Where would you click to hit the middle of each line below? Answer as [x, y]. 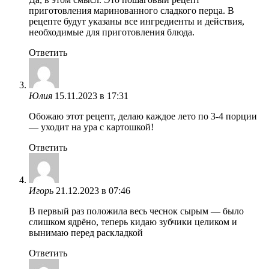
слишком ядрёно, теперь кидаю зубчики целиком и [133, 222]
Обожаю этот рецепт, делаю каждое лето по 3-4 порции [143, 116]
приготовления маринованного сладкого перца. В [131, 10]
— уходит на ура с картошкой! [91, 127]
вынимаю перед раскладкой [86, 232]
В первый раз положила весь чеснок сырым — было [136, 211]
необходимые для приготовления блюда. [112, 32]
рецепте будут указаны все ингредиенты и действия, [137, 21]
